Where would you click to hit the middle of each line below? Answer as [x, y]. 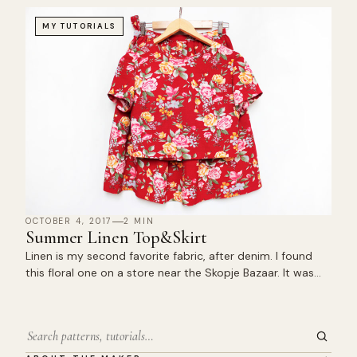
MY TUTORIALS [80, 26]
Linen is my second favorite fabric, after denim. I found [169, 256]
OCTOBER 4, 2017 [69, 221]
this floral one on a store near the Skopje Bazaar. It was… [173, 273]
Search [43, 345]
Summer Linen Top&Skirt [116, 237]
